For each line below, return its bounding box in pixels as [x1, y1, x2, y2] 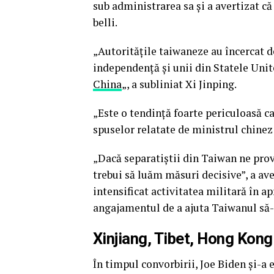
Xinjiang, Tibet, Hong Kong [93, 229, 273, 248]
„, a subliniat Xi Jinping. [122, 77, 237, 91]
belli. [93, 15, 117, 29]
